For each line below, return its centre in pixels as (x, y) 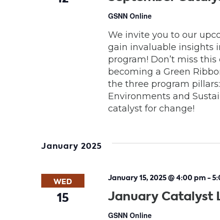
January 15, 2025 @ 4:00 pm (157, 178)
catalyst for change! (151, 108)
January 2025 (72, 146)
